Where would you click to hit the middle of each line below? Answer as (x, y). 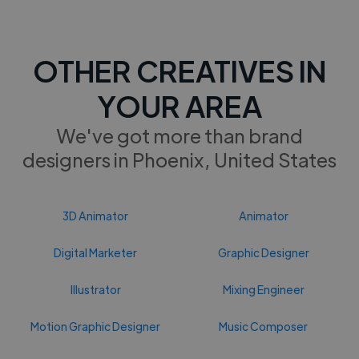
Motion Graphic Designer (96, 326)
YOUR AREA (179, 105)
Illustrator (95, 289)
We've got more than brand (179, 135)
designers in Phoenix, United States (179, 159)
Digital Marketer (96, 252)
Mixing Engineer (263, 289)
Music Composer (264, 326)
